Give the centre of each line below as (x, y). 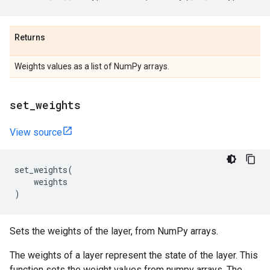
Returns (30, 37)
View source (36, 132)
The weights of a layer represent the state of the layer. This (134, 255)
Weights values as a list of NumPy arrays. (92, 66)
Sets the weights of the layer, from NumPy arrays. (114, 231)
